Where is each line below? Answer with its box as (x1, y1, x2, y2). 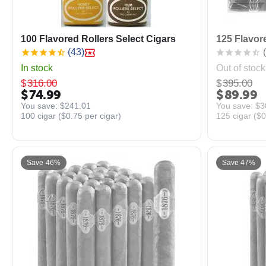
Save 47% (221, 159, 256, 167)
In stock (21, 63, 53, 73)
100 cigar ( (21, 110, 61, 121)
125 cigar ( (216, 110, 256, 121)
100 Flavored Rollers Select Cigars (21, 34, 176, 44)
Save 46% (27, 159, 61, 167)
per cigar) (83, 110, 121, 121)
